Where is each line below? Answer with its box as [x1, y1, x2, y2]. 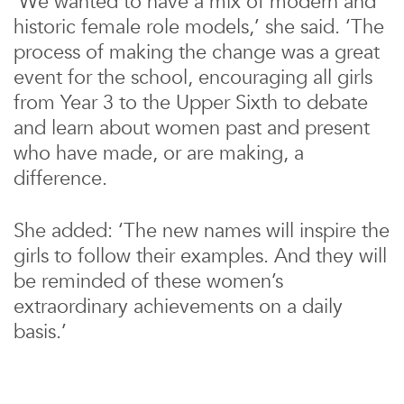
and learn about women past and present [14, 115, 370, 142]
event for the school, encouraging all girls [14, 64, 372, 91]
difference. [14, 165, 107, 192]
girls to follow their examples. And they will [14, 243, 387, 270]
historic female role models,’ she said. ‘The [14, 14, 384, 41]
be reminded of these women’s [14, 268, 283, 295]
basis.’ [14, 318, 67, 345]
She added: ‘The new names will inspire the [14, 217, 390, 244]
